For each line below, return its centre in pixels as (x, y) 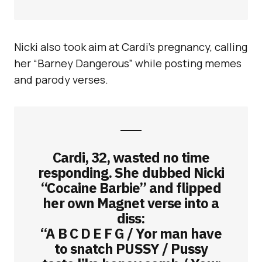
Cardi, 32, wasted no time (131, 158)
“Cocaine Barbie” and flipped (131, 188)
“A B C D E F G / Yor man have (131, 234)
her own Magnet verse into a (131, 203)
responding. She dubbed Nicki (131, 173)
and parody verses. (61, 80)
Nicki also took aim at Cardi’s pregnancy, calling (131, 47)
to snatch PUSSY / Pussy (131, 249)
